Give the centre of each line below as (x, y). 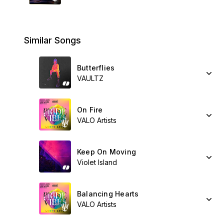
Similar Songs (52, 40)
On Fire (90, 110)
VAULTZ (90, 78)
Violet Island (97, 162)
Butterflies (96, 68)
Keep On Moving (106, 152)
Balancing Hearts (108, 194)
